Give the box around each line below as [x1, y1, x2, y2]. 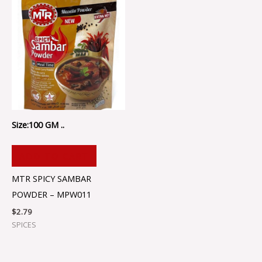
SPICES [12, 220, 36, 230]
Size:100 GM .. [12, 118, 64, 130]
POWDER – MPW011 [12, 188, 91, 201]
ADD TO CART [19, 150, 89, 162]
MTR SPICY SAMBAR [12, 173, 91, 185]
